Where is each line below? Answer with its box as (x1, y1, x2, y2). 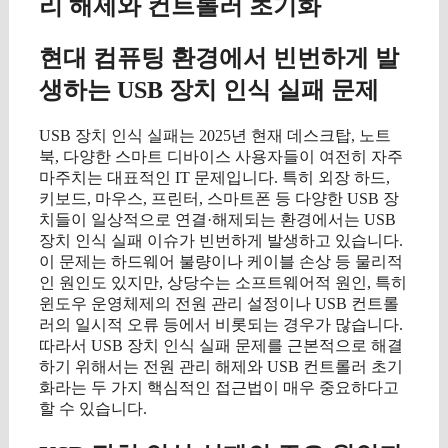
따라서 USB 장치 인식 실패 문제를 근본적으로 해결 (39, 336, 403, 354)
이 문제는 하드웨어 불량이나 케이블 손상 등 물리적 (39, 252, 403, 270)
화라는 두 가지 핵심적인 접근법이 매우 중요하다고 (39, 378, 399, 396)
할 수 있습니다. (39, 399, 147, 417)
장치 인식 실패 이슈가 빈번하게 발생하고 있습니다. (39, 231, 403, 249)
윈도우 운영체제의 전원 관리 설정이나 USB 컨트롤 (39, 294, 399, 312)
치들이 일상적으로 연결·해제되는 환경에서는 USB (39, 210, 396, 228)
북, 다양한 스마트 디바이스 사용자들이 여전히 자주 (39, 147, 403, 165)
